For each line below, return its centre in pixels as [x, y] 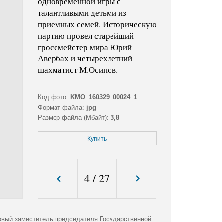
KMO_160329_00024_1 [104, 97]
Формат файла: [61, 108]
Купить [97, 139]
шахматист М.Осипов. [78, 70]
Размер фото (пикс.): [69, 128]
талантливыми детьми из [82, 13]
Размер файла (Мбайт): [73, 118]
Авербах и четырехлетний [85, 58]
